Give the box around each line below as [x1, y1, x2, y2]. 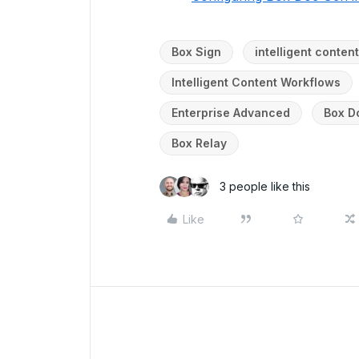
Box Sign [171, 44, 221, 58]
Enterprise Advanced [171, 105, 290, 119]
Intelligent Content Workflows [171, 75, 341, 89]
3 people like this [220, 179, 310, 193]
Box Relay [171, 135, 227, 150]
